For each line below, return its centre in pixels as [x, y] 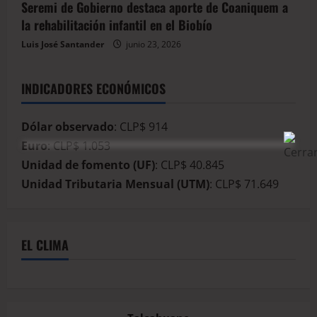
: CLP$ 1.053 [79, 146]
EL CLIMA [45, 245]
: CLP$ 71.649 [244, 184]
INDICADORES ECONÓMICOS [93, 89]
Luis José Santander [63, 45]
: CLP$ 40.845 [190, 165]
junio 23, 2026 [152, 45]
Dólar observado [68, 127]
